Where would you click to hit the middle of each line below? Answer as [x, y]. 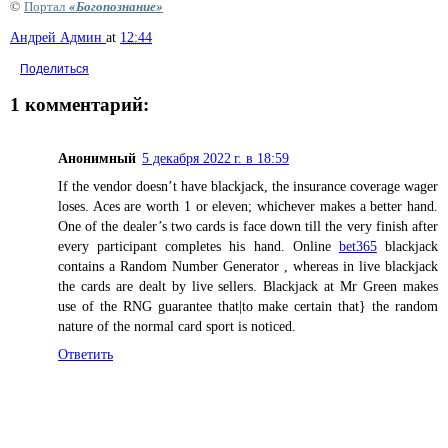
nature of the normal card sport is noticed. [177, 326]
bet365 [357, 246]
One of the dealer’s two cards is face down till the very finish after [248, 226]
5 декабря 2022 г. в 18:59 [215, 158]
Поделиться [54, 69]
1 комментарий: [79, 104]
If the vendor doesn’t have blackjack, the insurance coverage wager [248, 186]
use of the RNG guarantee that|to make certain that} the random [248, 306]
